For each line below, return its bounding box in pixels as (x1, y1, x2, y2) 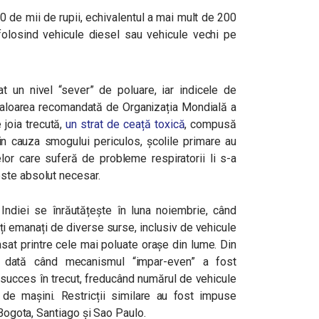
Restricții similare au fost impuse (61, 289, 236, 303)
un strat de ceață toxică (66, 117, 185, 131)
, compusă (184, 117, 236, 131)
